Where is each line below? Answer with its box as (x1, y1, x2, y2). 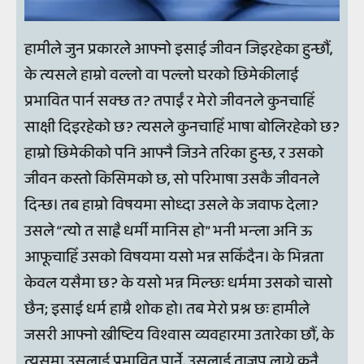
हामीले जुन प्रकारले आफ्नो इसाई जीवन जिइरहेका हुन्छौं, (24, 36, 332, 62)
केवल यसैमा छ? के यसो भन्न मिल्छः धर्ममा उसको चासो (24, 270, 332, 296)
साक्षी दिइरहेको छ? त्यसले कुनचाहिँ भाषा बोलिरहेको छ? (24, 114, 340, 140)
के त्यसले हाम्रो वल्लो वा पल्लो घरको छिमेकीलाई (24, 62, 298, 88)
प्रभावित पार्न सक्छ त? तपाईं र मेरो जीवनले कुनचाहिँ (24, 88, 314, 114)
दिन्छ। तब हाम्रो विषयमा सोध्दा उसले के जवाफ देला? (24, 192, 318, 218)
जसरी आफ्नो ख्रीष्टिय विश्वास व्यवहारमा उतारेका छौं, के (24, 322, 334, 348)
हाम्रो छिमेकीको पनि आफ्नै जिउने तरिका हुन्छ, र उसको (24, 140, 323, 166)
